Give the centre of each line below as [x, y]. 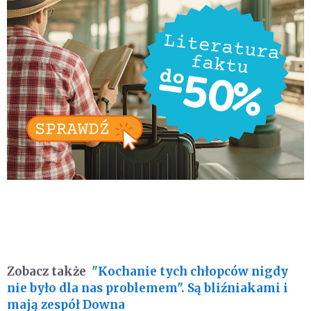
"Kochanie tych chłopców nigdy [190, 272]
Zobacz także [47, 272]
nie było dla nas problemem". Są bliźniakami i [148, 288]
